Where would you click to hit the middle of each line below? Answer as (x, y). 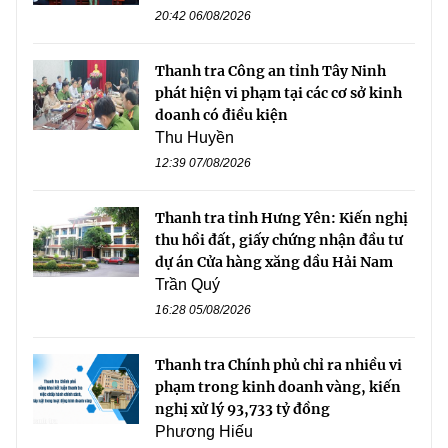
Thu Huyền (194, 137)
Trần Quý (187, 284)
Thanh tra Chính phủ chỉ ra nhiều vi (278, 364)
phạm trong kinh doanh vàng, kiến (278, 386)
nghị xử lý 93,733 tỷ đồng (242, 408)
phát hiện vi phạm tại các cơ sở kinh (278, 92)
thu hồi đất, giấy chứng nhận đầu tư (279, 239)
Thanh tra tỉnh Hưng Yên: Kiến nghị (281, 217)
